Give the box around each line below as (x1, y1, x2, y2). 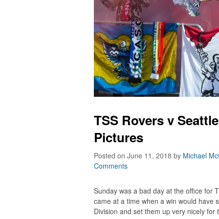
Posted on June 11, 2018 (94, 151, 174, 160)
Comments (94, 161, 128, 171)
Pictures (94, 128, 143, 146)
